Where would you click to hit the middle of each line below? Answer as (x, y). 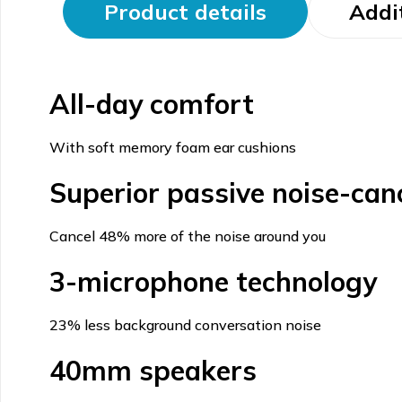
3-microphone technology (213, 281)
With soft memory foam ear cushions (172, 147)
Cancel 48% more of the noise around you (187, 236)
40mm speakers (153, 370)
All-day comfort (151, 104)
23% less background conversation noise (185, 324)
